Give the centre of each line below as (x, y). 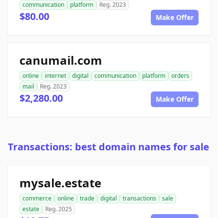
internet (55, 76)
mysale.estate (60, 183)
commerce (37, 199)
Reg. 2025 (59, 209)
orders (180, 76)
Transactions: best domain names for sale (109, 147)
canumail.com (61, 60)
